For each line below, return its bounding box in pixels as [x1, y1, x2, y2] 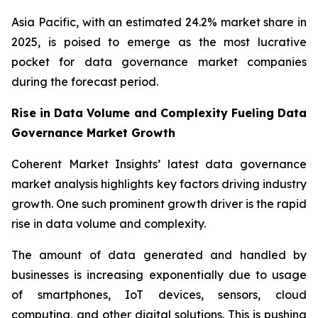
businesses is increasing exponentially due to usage [11, 268, 307, 283]
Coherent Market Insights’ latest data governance [11, 157, 307, 172]
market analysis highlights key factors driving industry [11, 177, 307, 192]
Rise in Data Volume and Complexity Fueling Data [11, 106, 307, 121]
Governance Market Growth [11, 126, 175, 141]
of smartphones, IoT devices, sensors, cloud [11, 287, 307, 302]
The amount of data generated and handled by [11, 248, 307, 263]
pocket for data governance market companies [11, 55, 307, 70]
